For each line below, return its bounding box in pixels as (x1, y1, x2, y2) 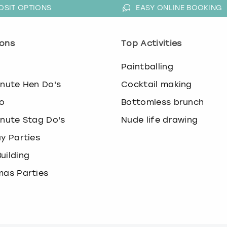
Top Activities (121, 38, 182, 48)
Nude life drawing (121, 115, 198, 125)
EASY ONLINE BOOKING (136, 3, 222, 12)
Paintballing (121, 61, 173, 71)
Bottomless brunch (121, 97, 204, 107)
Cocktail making (121, 79, 192, 89)
